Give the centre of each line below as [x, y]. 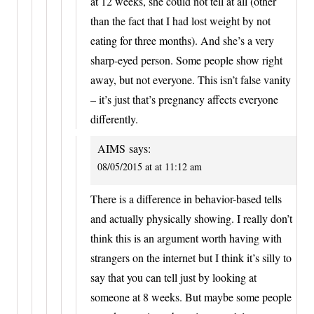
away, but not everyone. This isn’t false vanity [191, 80]
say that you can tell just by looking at [173, 277]
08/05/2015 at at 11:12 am [150, 167]
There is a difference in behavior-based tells [186, 198]
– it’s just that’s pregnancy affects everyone [184, 100]
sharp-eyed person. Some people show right [186, 60]
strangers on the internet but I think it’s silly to [191, 257]
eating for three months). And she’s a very [182, 41]
